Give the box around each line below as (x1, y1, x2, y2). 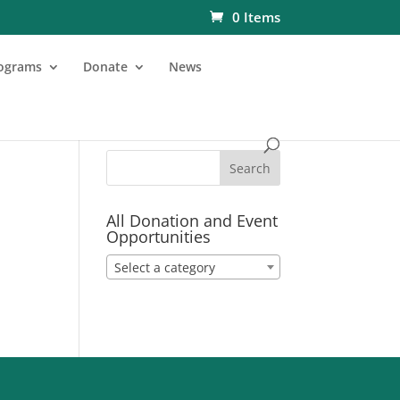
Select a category (114, 259, 216, 277)
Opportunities (106, 226, 212, 247)
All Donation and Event (106, 210, 279, 231)
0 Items (231, 8, 280, 27)
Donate (83, 57, 129, 75)
